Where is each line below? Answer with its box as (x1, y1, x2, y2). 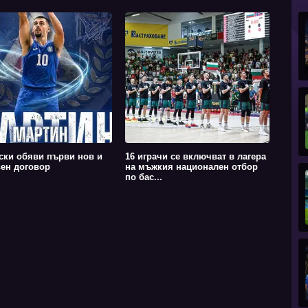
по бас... (124, 172, 162, 183)
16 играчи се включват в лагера (124, 151, 266, 162)
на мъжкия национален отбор (124, 162, 258, 173)
